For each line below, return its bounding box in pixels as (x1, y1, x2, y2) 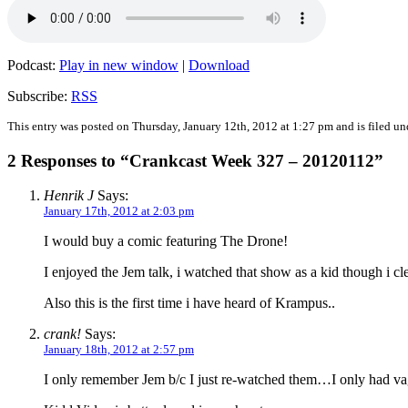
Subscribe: (7, 87, 71, 104)
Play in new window (59, 56, 178, 73)
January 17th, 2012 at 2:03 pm (44, 204, 194, 219)
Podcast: (7, 56, 59, 73)
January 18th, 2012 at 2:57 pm (44, 342, 194, 357)
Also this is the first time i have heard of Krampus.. (44, 295, 335, 311)
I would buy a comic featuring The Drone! (44, 233, 288, 250)
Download (189, 56, 250, 73)
